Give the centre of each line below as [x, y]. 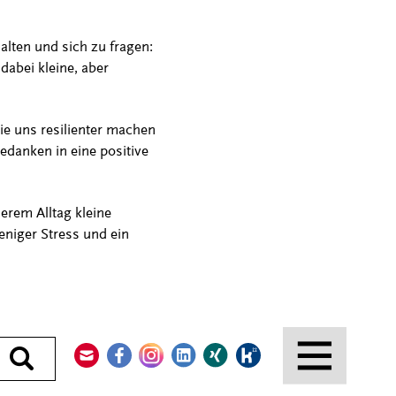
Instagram [198, 336]
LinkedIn [224, 336]
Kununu [286, 336]
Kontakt [125, 336]
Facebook [163, 336]
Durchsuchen [76, 357]
